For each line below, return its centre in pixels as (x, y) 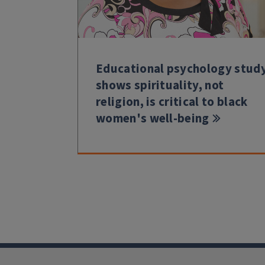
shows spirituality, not (160, 85)
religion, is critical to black (172, 101)
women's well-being (153, 118)
